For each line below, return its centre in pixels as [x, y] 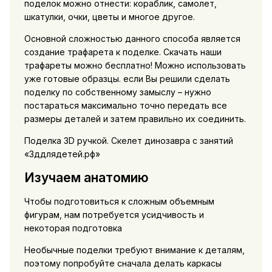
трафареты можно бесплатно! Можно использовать [135, 65]
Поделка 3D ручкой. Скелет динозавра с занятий [128, 140]
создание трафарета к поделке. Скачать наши [123, 52]
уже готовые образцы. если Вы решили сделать [127, 78]
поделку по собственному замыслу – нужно [117, 92]
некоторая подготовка [73, 228]
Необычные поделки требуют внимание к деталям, [134, 250]
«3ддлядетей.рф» [62, 154]
